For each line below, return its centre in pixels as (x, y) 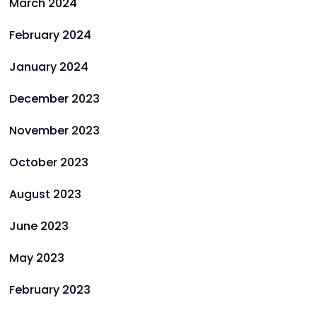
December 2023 (54, 99)
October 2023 (49, 162)
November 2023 (54, 131)
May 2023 (37, 258)
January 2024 (49, 67)
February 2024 (50, 35)
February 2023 (50, 290)
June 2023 (39, 226)
